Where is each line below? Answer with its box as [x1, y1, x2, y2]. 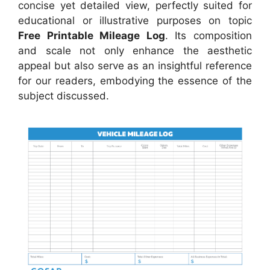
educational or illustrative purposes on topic [18, 14, 252, 27]
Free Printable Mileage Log [18, 30, 165, 42]
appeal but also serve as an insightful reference [18, 60, 252, 72]
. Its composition [165, 30, 253, 42]
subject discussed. [18, 90, 109, 102]
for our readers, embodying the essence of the [18, 75, 252, 87]
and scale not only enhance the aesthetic [18, 45, 252, 57]
